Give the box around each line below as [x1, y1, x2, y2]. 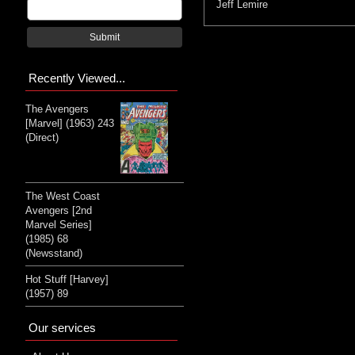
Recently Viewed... [29, 71, 125, 85]
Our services [29, 321, 96, 335]
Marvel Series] [25, 219, 92, 231]
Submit [90, 32, 120, 42]
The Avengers [25, 102, 89, 115]
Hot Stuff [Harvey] [25, 273, 109, 286]
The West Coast [25, 190, 100, 203]
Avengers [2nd [25, 204, 92, 217]
